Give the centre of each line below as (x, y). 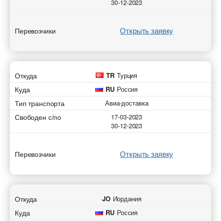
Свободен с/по (38, 117)
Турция (127, 75)
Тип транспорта (40, 103)
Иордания (127, 199)
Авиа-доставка (127, 103)
